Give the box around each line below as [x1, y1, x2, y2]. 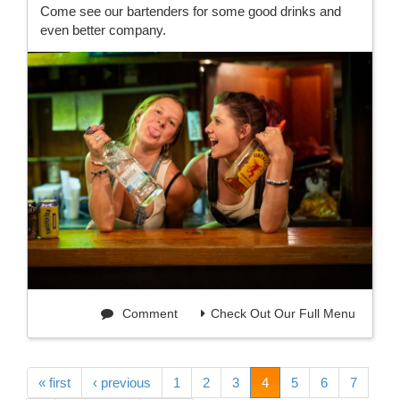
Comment [119, 306, 178, 321]
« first [38, 375, 71, 391]
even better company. [40, 22, 166, 38]
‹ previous [93, 375, 151, 391]
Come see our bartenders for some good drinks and [40, 4, 341, 20]
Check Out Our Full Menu [211, 306, 355, 321]
